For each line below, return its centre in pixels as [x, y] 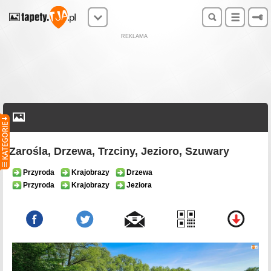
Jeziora [139, 185]
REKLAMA [134, 36]
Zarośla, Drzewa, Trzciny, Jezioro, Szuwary [119, 152]
